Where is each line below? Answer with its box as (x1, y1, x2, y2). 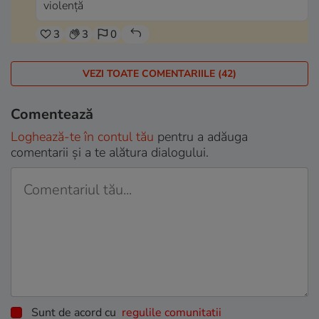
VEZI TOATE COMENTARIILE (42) (83, 67, 236, 81)
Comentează (11, 105, 93, 125)
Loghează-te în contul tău (11, 128, 154, 146)
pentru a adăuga (154, 128, 248, 146)
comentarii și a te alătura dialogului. (11, 144, 209, 162)
